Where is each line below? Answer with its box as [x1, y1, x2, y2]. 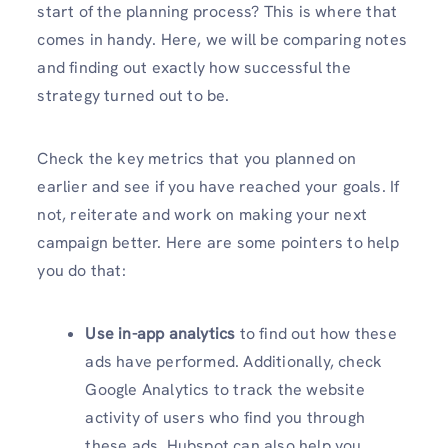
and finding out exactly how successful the [37, 57, 351, 79]
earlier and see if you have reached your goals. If [37, 176, 400, 198]
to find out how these [235, 323, 397, 345]
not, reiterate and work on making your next [37, 204, 367, 226]
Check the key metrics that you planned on [37, 148, 357, 170]
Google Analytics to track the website [85, 379, 365, 401]
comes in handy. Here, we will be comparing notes [37, 29, 407, 51]
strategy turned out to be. [37, 85, 230, 107]
